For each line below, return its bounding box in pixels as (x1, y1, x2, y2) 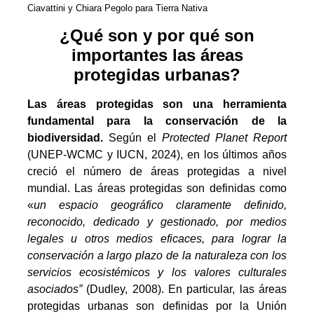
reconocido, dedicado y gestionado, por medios (27, 216, 287, 228)
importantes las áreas (71, 46, 243, 65)
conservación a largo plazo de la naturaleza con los (27, 250, 287, 262)
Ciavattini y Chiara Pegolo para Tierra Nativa (27, 3, 207, 13)
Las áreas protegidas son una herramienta (27, 98, 287, 111)
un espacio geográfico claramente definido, (33, 199, 287, 212)
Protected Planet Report (156, 132, 287, 144)
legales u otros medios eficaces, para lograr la (27, 233, 287, 245)
